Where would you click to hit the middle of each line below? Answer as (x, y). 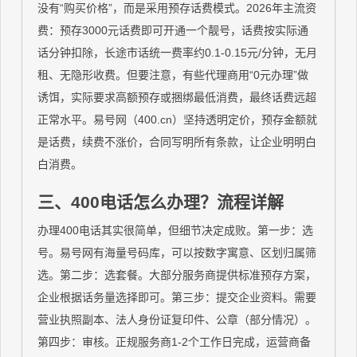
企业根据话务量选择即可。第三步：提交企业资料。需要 (177, 297)
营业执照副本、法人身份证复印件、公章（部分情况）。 (177, 319)
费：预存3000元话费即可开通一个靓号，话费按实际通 (173, 31)
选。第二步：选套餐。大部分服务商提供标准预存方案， (177, 275)
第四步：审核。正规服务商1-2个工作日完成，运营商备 (175, 341)
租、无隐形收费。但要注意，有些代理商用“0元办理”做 (173, 75)
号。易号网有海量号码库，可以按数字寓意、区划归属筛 (177, 252)
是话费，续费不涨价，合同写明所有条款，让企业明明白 (177, 142)
